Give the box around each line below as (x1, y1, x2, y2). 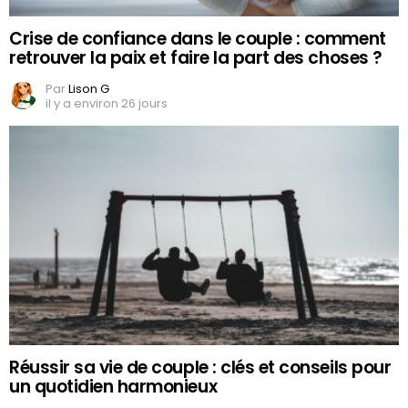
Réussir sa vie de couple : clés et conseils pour (9, 355, 392, 381)
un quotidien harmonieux (9, 374, 218, 400)
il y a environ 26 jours (46, 94, 168, 112)
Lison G (68, 79, 109, 97)
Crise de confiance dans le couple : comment (9, 25, 386, 51)
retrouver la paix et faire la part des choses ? (9, 45, 382, 70)
